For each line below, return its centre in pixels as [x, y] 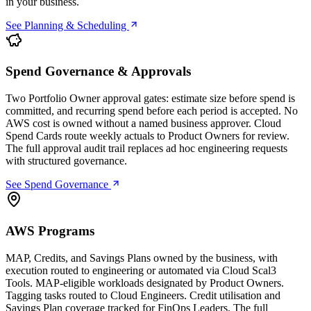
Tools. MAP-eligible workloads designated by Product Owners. [145, 283]
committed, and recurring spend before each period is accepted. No [152, 111]
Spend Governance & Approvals [98, 72]
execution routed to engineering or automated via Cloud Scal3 [141, 270]
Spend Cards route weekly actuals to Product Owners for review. [148, 136]
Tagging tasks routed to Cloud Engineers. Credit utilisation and [143, 295]
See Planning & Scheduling [67, 25]
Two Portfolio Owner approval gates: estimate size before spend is [150, 99]
